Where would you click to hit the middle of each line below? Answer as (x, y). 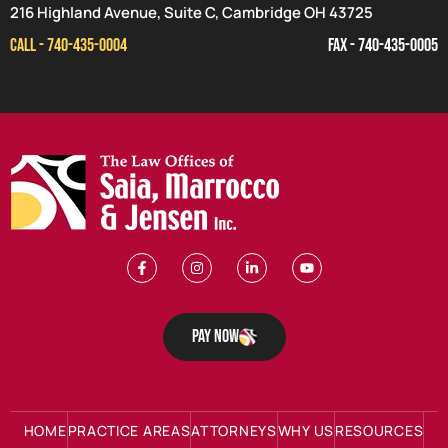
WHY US (305, 430)
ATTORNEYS (234, 430)
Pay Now (215, 336)
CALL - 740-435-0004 (68, 45)
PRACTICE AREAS (129, 430)
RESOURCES (379, 430)
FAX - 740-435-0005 (383, 45)
